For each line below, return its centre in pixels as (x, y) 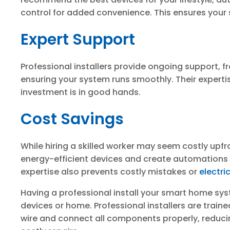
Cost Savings (72, 119)
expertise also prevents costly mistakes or (110, 172)
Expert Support (78, 40)
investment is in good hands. (81, 92)
